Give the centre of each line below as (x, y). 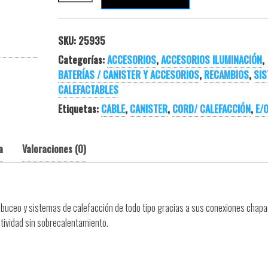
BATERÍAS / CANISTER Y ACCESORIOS (128, 75)
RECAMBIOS (226, 75)
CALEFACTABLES (88, 90)
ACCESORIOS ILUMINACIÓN (211, 60)
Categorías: (82, 60)
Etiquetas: (79, 109)
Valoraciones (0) (54, 149)
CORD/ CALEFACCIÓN (211, 109)
